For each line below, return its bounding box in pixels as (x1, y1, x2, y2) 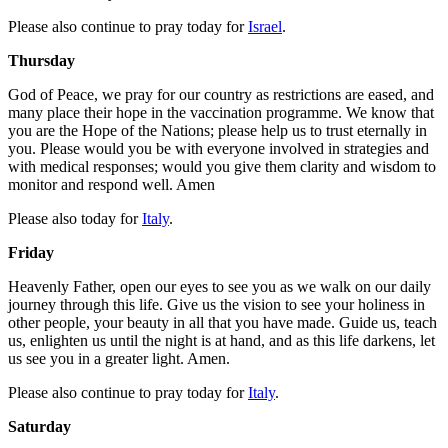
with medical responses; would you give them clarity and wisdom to (8, 157, 436, 175)
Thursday (8, 51, 75, 69)
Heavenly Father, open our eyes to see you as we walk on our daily (8, 277, 431, 295)
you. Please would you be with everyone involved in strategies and (8, 139, 429, 157)
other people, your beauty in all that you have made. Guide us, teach (8, 313, 437, 331)
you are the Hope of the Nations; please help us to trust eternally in (8, 121, 427, 139)
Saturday (8, 417, 71, 435)
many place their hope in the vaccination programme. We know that (8, 103, 434, 121)
